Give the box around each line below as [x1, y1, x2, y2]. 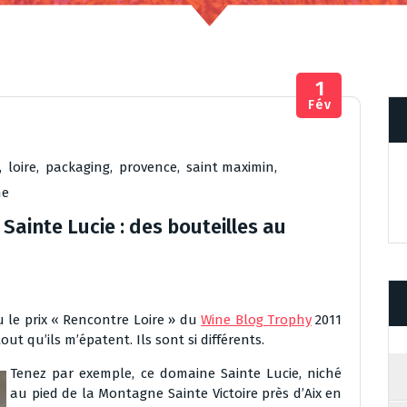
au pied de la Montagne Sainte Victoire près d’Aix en [10, 385, 342, 402]
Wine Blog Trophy [201, 312, 312, 328]
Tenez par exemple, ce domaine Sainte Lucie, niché [10, 365, 342, 382]
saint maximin [186, 159, 274, 175]
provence [119, 159, 177, 175]
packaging [45, 159, 110, 175]
